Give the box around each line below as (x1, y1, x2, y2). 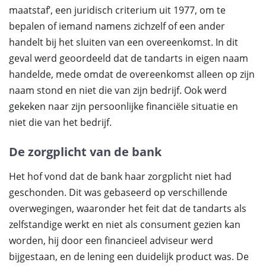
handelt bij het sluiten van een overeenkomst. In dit (9, 36, 238, 49)
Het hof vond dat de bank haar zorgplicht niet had (9, 170, 232, 183)
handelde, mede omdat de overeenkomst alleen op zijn (9, 68, 255, 81)
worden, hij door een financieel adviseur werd (9, 234, 213, 247)
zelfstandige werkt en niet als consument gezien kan (9, 218, 240, 231)
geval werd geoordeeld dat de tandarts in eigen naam (9, 52, 248, 65)
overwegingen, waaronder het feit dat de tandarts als (9, 202, 246, 215)
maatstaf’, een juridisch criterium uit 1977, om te (9, 4, 226, 17)
